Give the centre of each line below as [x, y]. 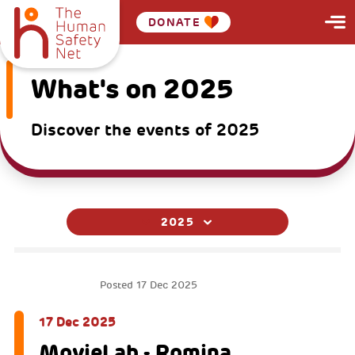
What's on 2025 [132, 90]
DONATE [174, 22]
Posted [118, 285]
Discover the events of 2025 [145, 130]
